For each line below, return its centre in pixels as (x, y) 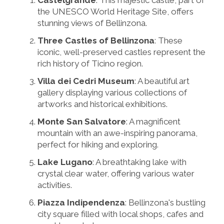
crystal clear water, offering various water (116, 173)
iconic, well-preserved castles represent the (121, 52)
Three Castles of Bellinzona (96, 40)
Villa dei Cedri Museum (86, 81)
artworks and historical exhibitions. (102, 104)
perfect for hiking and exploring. (98, 144)
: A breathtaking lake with (139, 162)
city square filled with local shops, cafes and (120, 214)
